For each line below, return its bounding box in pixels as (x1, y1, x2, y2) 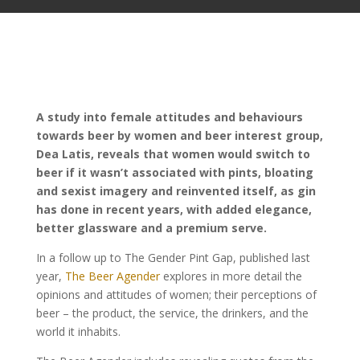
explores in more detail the (159, 268, 302, 284)
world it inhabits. (35, 324, 121, 339)
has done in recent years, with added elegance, (35, 202, 312, 217)
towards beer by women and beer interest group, (35, 128, 323, 143)
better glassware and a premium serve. (35, 220, 267, 235)
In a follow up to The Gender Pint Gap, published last (35, 250, 310, 265)
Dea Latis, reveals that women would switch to (35, 146, 310, 162)
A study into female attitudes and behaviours (35, 109, 303, 125)
